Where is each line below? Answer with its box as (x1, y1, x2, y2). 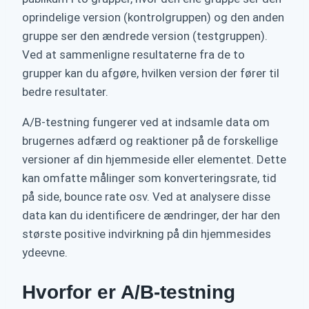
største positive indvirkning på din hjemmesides (22, 226, 271, 241)
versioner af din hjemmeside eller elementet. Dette (22, 152, 286, 166)
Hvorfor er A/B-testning (22, 281, 235, 303)
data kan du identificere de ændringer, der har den (22, 208, 280, 222)
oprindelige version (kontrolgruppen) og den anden (22, 10, 284, 24)
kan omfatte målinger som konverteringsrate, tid (22, 170, 277, 185)
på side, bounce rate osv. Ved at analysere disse (22, 189, 270, 203)
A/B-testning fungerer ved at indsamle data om (22, 114, 270, 129)
